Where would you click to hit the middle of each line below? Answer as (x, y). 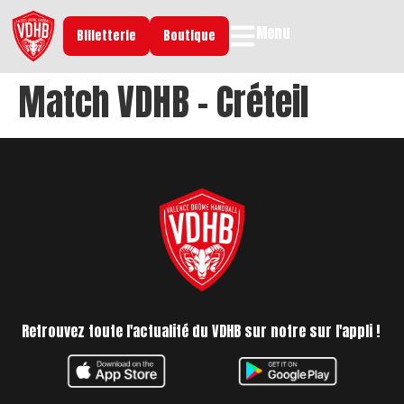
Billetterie (107, 36)
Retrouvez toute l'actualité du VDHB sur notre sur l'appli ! (201, 331)
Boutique (190, 36)
